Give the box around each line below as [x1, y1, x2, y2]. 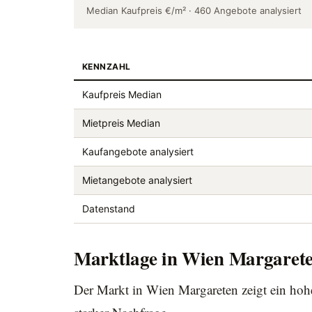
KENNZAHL [82, 61, 131, 72]
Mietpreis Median [82, 117, 160, 129]
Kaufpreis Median [82, 88, 162, 100]
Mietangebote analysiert [82, 174, 192, 186]
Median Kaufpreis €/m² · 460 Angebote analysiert [86, 5, 302, 16]
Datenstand [82, 203, 135, 214]
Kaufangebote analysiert [82, 146, 194, 157]
